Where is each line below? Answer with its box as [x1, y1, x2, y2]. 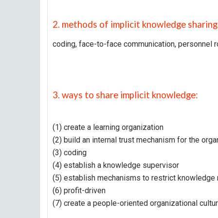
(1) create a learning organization [53, 123, 163, 132]
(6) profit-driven [53, 186, 106, 195]
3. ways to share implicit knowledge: [53, 90, 198, 100]
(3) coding [53, 148, 87, 157]
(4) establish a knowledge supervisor [53, 161, 179, 170]
